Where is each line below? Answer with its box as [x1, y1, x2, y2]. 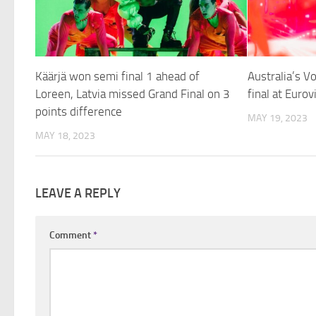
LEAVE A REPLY [35, 185, 121, 201]
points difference [35, 104, 122, 119]
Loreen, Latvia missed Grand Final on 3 [35, 87, 230, 102]
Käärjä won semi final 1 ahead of [35, 69, 200, 84]
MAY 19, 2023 [248, 112, 308, 125]
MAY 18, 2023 [35, 130, 95, 142]
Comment [49, 229, 93, 241]
